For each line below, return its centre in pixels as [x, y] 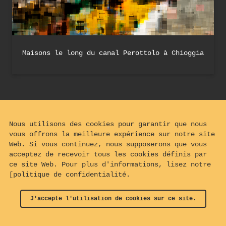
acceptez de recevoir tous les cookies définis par [108, 154]
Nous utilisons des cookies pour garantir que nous [108, 124]
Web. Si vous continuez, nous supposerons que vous [108, 144]
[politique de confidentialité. [70, 175]
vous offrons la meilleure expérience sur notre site [112, 134]
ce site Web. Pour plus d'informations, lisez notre [110, 164]
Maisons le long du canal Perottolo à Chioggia [113, 53]
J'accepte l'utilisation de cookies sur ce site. [113, 199]
